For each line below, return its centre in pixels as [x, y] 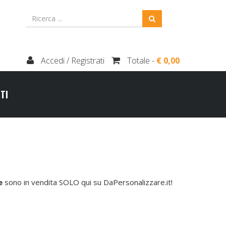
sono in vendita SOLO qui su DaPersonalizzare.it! [87, 182]
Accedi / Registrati [72, 61]
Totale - [142, 61]
